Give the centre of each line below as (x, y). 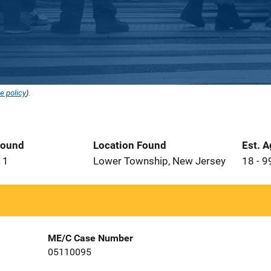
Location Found (130, 145)
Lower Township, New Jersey (159, 161)
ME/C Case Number (90, 238)
